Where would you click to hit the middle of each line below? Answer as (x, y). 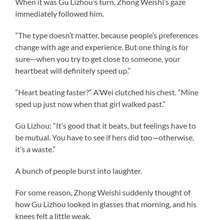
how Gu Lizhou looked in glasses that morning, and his (106, 204)
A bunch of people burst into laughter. (79, 170)
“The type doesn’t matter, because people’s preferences (107, 35)
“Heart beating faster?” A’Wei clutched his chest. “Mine (107, 92)
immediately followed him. (60, 13)
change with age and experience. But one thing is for (102, 47)
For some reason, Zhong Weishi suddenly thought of (103, 192)
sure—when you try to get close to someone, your (98, 58)
